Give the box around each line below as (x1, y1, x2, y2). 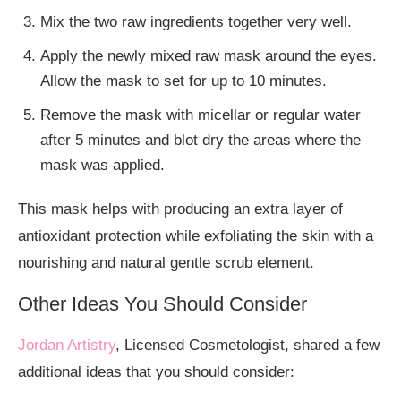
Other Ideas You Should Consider (18, 293, 307, 316)
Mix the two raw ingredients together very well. (40, 13, 352, 31)
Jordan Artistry (18, 337, 115, 354)
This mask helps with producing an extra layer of (18, 200, 343, 218)
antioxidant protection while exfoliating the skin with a (18, 227, 373, 245)
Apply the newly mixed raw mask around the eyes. (40, 47, 377, 65)
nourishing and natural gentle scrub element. (18, 254, 314, 272)
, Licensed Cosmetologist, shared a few (115, 337, 380, 354)
